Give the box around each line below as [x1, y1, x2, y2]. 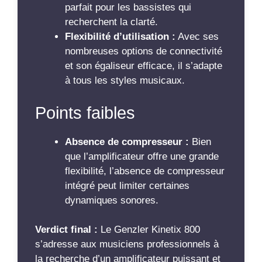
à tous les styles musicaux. [65, 75, 185, 86]
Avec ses [175, 31, 219, 42]
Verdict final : [35, 224, 98, 235]
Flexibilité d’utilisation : [65, 31, 175, 42]
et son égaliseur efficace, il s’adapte [65, 60, 222, 71]
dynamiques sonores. [65, 194, 158, 206]
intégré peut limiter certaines [65, 180, 189, 191]
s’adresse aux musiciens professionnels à [35, 239, 219, 250]
